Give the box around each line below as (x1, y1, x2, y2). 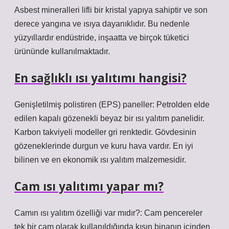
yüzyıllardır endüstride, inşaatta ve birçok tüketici (14, 33, 189, 42)
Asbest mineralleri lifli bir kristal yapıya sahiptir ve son (14, 6, 208, 14)
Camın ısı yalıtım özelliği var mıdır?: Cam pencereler (14, 209, 202, 217)
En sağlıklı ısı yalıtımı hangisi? (14, 70, 187, 86)
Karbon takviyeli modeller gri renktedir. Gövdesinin (14, 128, 196, 136)
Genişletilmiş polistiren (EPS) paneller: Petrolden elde (14, 100, 210, 109)
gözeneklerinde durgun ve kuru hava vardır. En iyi (14, 142, 193, 150)
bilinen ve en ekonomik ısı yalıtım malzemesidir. (14, 155, 186, 164)
